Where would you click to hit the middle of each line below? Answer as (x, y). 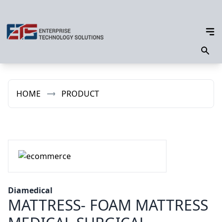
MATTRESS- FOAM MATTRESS (108, 205)
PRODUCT (80, 94)
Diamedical (30, 190)
